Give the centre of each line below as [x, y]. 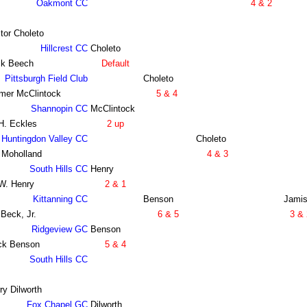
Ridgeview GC [59, 230]
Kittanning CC [60, 199]
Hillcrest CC [64, 49]
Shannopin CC [59, 109]
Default [115, 64]
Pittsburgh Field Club [46, 79]
